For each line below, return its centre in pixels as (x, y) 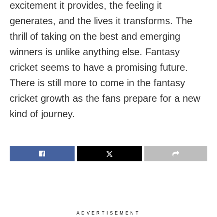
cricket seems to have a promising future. (99, 67)
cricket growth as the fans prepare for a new (105, 98)
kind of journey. (42, 114)
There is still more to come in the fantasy (97, 83)
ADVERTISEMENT (108, 213)
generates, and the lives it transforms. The (101, 21)
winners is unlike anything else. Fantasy (95, 52)
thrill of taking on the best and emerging (95, 36)
